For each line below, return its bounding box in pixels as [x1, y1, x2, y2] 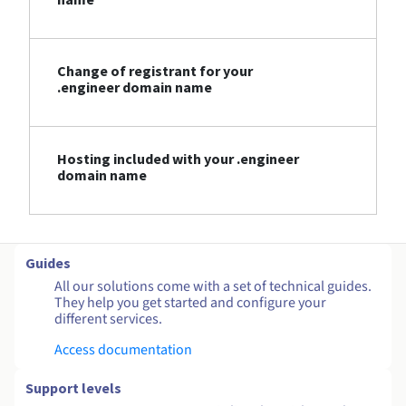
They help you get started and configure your [54, 293, 326, 314]
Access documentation [54, 340, 192, 361]
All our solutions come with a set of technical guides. [54, 276, 372, 297]
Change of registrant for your [57, 62, 253, 81]
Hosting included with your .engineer [57, 150, 299, 169]
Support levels [25, 379, 121, 398]
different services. [54, 309, 162, 330]
